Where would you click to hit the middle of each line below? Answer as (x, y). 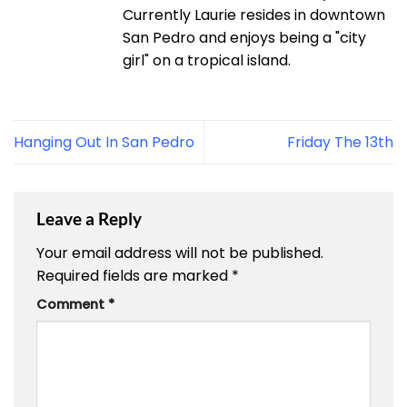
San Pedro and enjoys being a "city (244, 38)
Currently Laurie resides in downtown (254, 15)
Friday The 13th (340, 143)
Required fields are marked (134, 275)
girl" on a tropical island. (207, 61)
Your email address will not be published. (180, 253)
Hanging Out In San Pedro (104, 143)
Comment (72, 304)
